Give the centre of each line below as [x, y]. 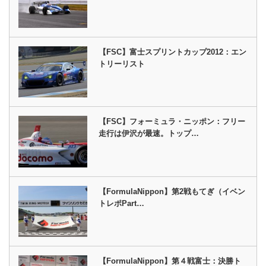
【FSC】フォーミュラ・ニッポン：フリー [172, 122]
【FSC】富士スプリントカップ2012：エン [173, 52]
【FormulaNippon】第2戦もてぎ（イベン [172, 191]
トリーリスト [122, 64]
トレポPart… [122, 203]
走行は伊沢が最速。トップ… [149, 134]
